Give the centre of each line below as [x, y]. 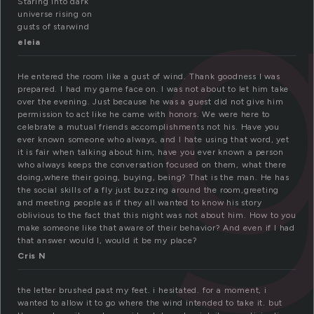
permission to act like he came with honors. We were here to [144, 115]
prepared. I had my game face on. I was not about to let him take [153, 89]
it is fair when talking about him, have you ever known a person [151, 152]
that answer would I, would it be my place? [108, 241]
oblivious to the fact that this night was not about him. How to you [157, 216]
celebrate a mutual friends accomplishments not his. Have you [149, 127]
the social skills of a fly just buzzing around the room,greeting [149, 190]
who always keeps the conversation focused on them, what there [152, 165]
